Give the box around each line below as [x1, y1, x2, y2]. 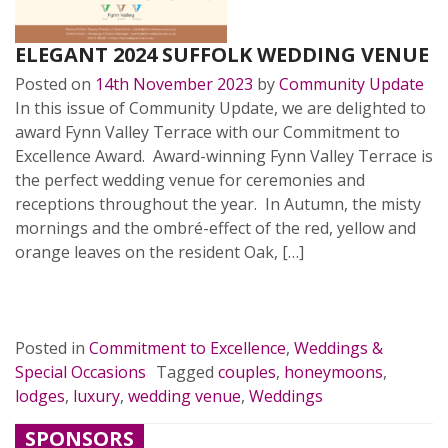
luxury [73, 385, 120, 407]
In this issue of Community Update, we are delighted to [15, 97, 426, 119]
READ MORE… [33, 289, 135, 311]
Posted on [15, 73, 95, 95]
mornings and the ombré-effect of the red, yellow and [15, 217, 416, 239]
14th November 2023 [95, 73, 253, 95]
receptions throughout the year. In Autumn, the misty [15, 193, 421, 215]
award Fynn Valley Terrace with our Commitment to [15, 121, 400, 143]
